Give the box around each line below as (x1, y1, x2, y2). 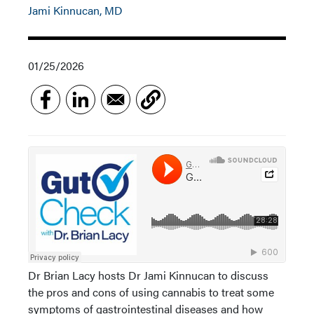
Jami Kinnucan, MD (28, 2, 123, 18)
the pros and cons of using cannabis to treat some (28, 284, 274, 300)
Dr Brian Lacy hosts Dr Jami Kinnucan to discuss (28, 267, 268, 283)
